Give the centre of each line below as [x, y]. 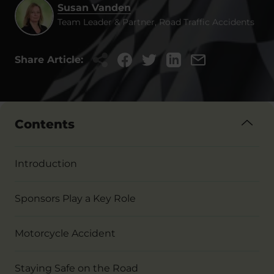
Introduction [46, 164]
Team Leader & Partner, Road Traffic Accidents [156, 22]
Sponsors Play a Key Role [75, 198]
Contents [45, 124]
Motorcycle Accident [65, 233]
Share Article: [49, 60]
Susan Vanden [94, 8]
